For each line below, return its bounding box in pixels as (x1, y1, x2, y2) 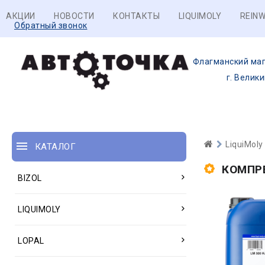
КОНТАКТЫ (113, 11, 160, 21)
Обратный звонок (14, 21, 88, 30)
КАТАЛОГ (34, 141, 76, 152)
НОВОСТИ (54, 11, 95, 21)
